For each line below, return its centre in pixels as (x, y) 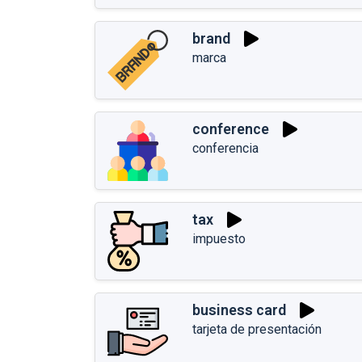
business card (239, 310)
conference (231, 129)
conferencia (225, 148)
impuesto (219, 238)
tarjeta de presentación (257, 329)
